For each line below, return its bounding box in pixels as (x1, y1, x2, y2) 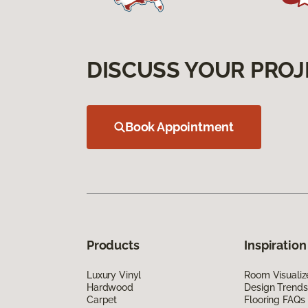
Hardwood (87, 282, 133, 294)
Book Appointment (125, 120, 234, 135)
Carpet (87, 294, 118, 306)
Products (87, 238, 140, 253)
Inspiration (244, 238, 307, 253)
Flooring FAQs (244, 294, 305, 306)
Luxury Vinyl (87, 269, 142, 281)
